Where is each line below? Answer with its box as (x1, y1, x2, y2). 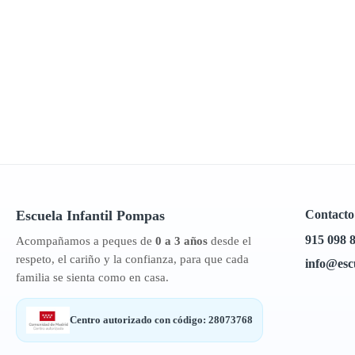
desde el (208, 235, 251, 247)
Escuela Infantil (16, 208, 116, 223)
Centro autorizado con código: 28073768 (69, 314, 253, 326)
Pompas (116, 208, 165, 223)
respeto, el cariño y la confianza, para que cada (16, 253, 249, 265)
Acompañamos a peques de (16, 235, 155, 247)
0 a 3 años (155, 235, 208, 247)
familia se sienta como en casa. (16, 271, 169, 284)
